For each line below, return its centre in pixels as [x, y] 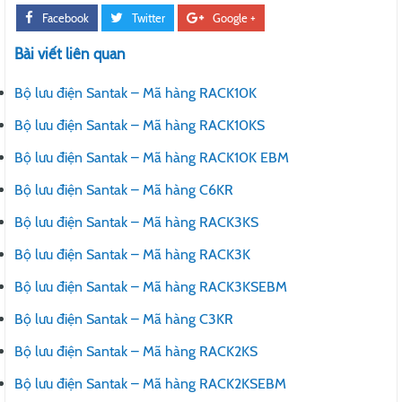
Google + [234, 17]
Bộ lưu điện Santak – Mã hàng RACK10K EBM [152, 157]
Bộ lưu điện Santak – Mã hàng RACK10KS [140, 125]
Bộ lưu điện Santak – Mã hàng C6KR [124, 189]
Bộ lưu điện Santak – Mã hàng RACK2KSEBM [150, 383]
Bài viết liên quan [70, 53]
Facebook [66, 17]
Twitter [149, 17]
